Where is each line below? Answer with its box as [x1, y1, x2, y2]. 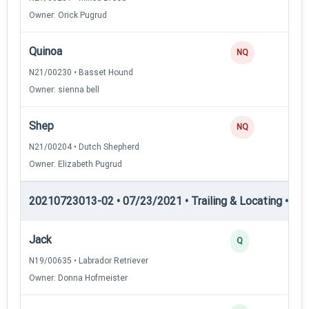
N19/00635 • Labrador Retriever [29, 255, 148, 266]
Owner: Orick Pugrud [29, 10, 107, 20]
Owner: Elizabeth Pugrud [29, 159, 122, 169]
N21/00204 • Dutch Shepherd [29, 141, 139, 152]
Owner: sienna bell [29, 84, 99, 94]
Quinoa [29, 44, 62, 58]
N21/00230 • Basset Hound [29, 67, 133, 77]
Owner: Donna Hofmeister [29, 272, 128, 283]
